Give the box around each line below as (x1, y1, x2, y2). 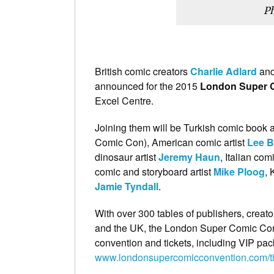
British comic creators (95, 64, 190, 78)
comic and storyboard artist (95, 164, 213, 179)
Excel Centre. (95, 93, 154, 108)
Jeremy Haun (158, 149, 220, 164)
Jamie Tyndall (95, 179, 158, 193)
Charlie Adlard (190, 64, 257, 78)
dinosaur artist (95, 149, 158, 164)
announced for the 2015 (95, 78, 200, 93)
